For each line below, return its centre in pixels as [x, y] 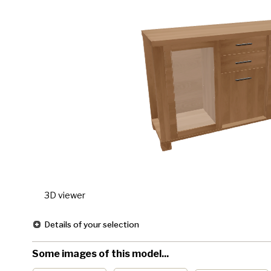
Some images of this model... [100, 254]
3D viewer [64, 195]
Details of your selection [91, 224]
